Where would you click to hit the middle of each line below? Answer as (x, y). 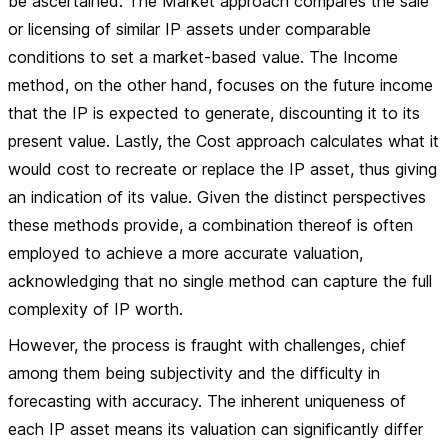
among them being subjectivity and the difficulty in (194, 373)
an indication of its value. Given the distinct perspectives (217, 197)
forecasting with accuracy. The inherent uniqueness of (207, 401)
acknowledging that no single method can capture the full (220, 281)
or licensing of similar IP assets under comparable (189, 29)
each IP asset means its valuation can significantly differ (215, 429)
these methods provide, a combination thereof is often (210, 225)
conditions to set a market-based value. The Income (203, 57)
